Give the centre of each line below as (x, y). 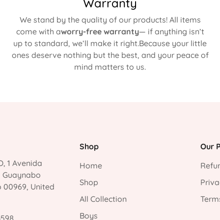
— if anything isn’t (171, 31)
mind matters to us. (110, 67)
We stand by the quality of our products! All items (110, 20)
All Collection (103, 199)
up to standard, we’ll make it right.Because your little (110, 43)
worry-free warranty (100, 31)
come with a (38, 31)
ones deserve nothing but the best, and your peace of (110, 55)
